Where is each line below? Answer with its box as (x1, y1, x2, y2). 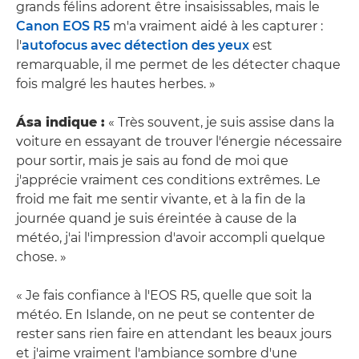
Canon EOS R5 (16, 18, 110, 34)
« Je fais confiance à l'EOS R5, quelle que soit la (16, 288, 312, 304)
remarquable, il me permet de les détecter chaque (16, 57, 341, 73)
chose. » (16, 249, 67, 265)
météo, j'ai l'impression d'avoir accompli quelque (16, 230, 325, 246)
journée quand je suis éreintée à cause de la (16, 211, 296, 227)
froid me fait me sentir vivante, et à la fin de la (16, 192, 305, 208)
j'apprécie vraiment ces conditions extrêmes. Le (16, 172, 321, 188)
